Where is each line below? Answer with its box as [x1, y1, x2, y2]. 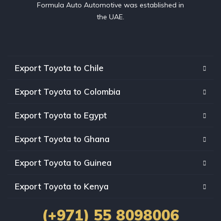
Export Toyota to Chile [15, 63, 104, 74]
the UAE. [97, 12, 124, 22]
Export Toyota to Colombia [15, 86, 120, 97]
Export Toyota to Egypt [15, 110, 107, 121]
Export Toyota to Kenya [15, 181, 109, 192]
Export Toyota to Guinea [15, 157, 111, 168]
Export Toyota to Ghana [15, 134, 110, 145]
